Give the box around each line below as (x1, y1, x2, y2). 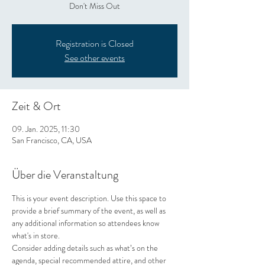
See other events (64, 51, 125, 64)
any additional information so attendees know (12, 217, 161, 229)
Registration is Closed (56, 37, 134, 50)
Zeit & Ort (12, 98, 61, 115)
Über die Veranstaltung (12, 166, 118, 183)
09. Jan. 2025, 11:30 (12, 123, 80, 135)
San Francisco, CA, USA (12, 134, 92, 146)
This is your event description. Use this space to (12, 192, 168, 204)
